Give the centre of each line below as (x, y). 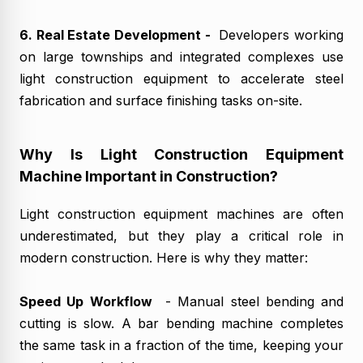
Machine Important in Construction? (149, 176)
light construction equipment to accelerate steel (181, 78)
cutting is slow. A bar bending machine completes (181, 323)
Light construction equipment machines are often (181, 214)
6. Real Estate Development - (117, 34)
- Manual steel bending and (248, 301)
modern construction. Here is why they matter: (164, 257)
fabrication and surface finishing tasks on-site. (161, 100)
